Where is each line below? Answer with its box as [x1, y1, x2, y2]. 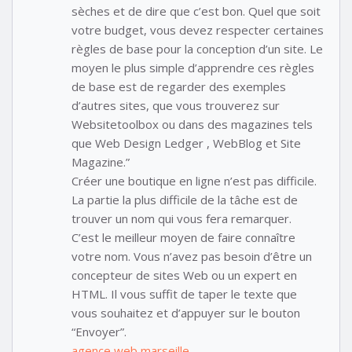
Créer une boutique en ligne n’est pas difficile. [71, 172, 317, 189]
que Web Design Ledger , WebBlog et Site [71, 134, 301, 151]
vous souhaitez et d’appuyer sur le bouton [71, 304, 300, 321]
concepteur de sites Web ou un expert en [71, 266, 297, 283]
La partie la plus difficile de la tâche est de [71, 191, 298, 207]
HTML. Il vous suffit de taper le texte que [71, 285, 297, 302]
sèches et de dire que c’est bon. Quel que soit [71, 2, 321, 19]
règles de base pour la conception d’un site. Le [71, 40, 323, 57]
